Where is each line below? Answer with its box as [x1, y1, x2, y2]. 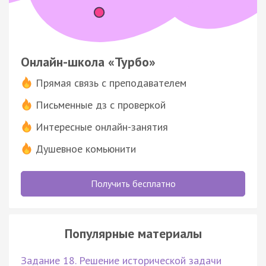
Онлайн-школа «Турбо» [21, 53, 156, 70]
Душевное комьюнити [36, 141, 136, 156]
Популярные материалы [64, 224, 202, 242]
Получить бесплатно [90, 177, 176, 189]
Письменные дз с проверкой [36, 97, 166, 112]
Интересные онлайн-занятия [36, 119, 168, 134]
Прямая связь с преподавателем [36, 75, 186, 90]
